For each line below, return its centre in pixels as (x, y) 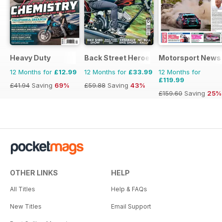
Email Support (131, 207)
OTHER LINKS (34, 173)
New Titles (26, 207)
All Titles (23, 189)
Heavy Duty (30, 58)
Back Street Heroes (119, 58)
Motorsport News (190, 58)
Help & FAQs (129, 189)
